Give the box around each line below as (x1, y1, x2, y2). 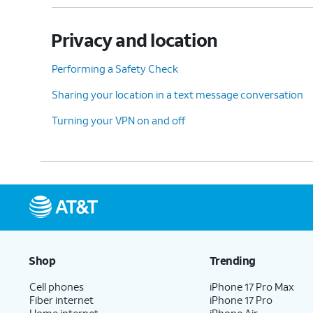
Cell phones (29, 279, 84, 293)
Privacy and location (50, 27, 218, 52)
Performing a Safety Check (52, 61, 178, 75)
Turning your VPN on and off (52, 112, 185, 127)
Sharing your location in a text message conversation (52, 87, 303, 101)
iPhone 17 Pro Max (210, 279, 295, 293)
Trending (209, 252, 256, 268)
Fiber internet (29, 292, 94, 307)
